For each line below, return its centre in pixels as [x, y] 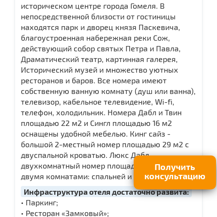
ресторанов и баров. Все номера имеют [94, 80]
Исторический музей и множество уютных [100, 69]
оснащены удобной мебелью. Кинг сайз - [96, 133]
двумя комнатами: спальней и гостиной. [95, 176]
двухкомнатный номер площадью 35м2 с [96, 165]
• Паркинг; [39, 202]
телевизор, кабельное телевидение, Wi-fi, [98, 101]
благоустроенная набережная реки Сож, [95, 37]
